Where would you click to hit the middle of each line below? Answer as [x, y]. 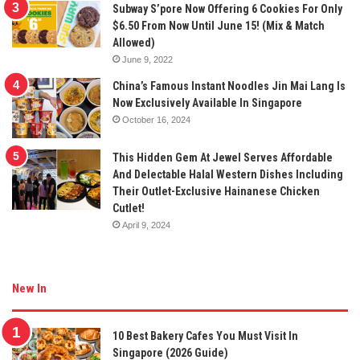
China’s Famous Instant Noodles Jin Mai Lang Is [229, 86]
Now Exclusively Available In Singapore [207, 103]
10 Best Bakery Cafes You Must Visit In [205, 336]
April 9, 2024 [146, 225]
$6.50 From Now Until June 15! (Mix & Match [219, 26]
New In [29, 289]
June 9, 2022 [147, 60]
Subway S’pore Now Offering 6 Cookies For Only [227, 9]
